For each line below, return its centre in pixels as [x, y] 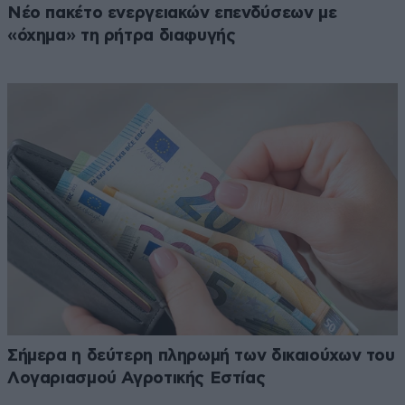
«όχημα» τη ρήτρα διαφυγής [122, 36]
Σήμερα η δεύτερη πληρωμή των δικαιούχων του [201, 356]
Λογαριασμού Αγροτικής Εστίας [137, 379]
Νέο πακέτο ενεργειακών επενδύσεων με [172, 14]
